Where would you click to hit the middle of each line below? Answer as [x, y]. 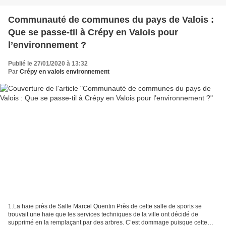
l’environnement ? [47, 45]
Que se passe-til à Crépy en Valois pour [93, 32]
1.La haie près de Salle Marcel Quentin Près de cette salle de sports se [105, 207]
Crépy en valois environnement [65, 71]
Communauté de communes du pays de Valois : [111, 19]
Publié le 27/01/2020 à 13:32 [48, 63]
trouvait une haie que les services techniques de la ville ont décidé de [103, 215]
